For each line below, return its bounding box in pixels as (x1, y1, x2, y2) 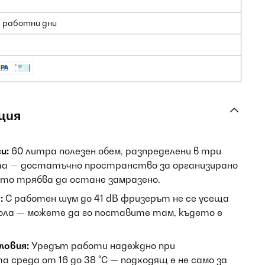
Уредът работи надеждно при (29, 240, 175, 251)
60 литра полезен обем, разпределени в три (9, 145, 221, 157)
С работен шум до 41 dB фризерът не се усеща (3, 192, 229, 204)
